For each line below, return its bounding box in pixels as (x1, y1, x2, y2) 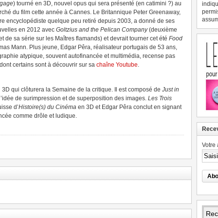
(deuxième (147, 26, 177, 33)
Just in (162, 86, 179, 93)
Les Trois (148, 95, 172, 102)
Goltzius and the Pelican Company (56, 26, 147, 33)
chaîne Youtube (96, 61, 138, 68)
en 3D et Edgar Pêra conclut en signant (76, 104, 182, 110)
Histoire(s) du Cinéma (18, 104, 76, 110)
